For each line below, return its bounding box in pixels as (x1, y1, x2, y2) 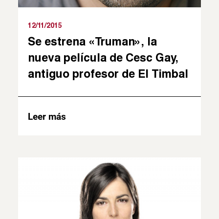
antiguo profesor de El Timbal (28, 66, 189, 80)
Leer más (28, 110, 66, 122)
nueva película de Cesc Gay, (28, 50, 179, 64)
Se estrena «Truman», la (28, 34, 157, 48)
